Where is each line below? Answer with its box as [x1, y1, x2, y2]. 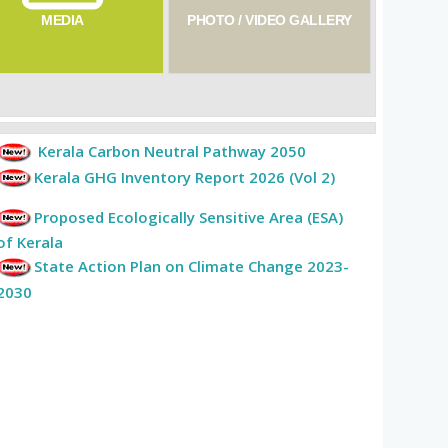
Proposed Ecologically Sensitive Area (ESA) [34, 206, 343, 227]
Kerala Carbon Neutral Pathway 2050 [38, 141, 306, 162]
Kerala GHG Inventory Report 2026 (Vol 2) [34, 166, 335, 187]
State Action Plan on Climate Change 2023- [34, 256, 349, 277]
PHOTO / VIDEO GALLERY [186, 12, 352, 29]
